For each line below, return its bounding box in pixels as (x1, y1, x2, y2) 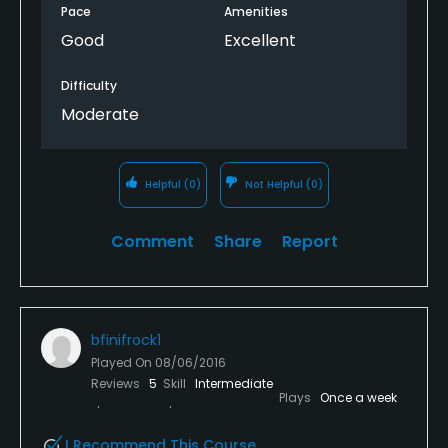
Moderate (61, 102, 139, 126)
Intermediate (195, 374, 273, 392)
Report (281, 229, 338, 253)
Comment (110, 229, 194, 253)
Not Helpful (242, 176, 307, 192)
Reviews (91, 374, 143, 392)
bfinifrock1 (91, 329, 161, 350)
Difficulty (61, 76, 117, 94)
